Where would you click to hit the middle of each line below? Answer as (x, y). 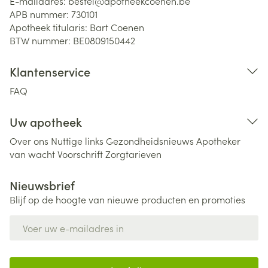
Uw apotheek (46, 121)
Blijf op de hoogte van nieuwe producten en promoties (127, 199)
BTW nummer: (41, 40)
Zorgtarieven (133, 154)
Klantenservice (50, 71)
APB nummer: (40, 14)
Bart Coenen (117, 27)
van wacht (32, 154)
